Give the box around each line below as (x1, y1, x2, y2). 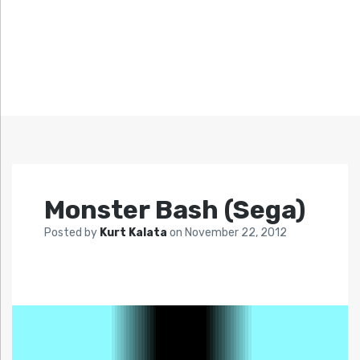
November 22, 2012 (185, 226, 287, 240)
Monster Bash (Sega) (44, 194, 305, 226)
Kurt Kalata (100, 226, 170, 240)
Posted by (44, 226, 100, 240)
